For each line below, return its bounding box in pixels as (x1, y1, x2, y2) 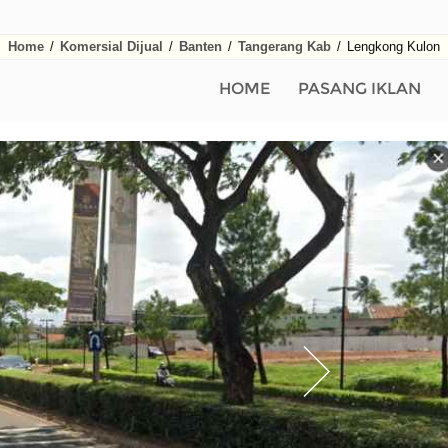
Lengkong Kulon (343, 39, 440, 54)
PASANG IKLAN (298, 79, 421, 98)
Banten (179, 39, 222, 54)
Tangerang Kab (238, 39, 331, 54)
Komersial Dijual (60, 39, 163, 54)
